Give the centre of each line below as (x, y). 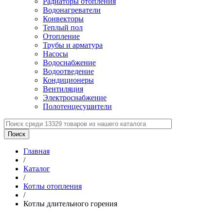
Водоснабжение (69, 63)
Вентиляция (63, 89)
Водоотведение (68, 71)
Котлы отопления (53, 186)
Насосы (55, 54)
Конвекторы (63, 19)
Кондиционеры (68, 80)
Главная (36, 151)
